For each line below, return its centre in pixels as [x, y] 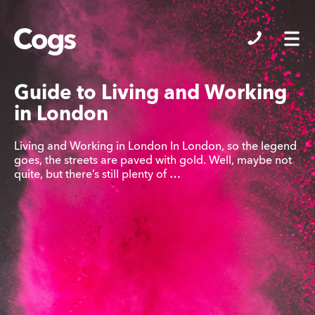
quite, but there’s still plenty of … [97, 175]
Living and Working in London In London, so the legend [155, 147]
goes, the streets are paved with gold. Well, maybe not [153, 161]
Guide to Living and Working [150, 94]
